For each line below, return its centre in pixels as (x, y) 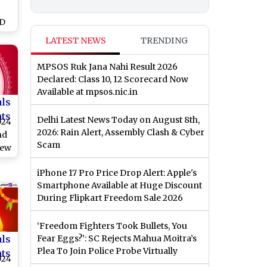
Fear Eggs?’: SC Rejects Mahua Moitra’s (117, 239)
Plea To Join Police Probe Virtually (107, 251)
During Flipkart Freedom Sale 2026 (110, 198)
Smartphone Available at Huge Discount (119, 186)
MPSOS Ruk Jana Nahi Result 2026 (107, 67)
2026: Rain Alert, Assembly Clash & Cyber (121, 133)
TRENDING (164, 41)
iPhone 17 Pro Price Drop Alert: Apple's (117, 173)
